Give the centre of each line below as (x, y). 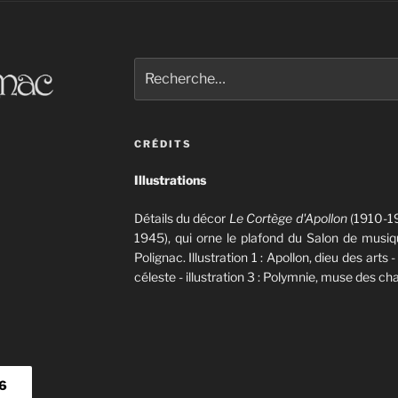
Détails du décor (181, 219)
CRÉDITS (163, 144)
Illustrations (170, 180)
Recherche (165, 66)
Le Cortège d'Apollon (288, 219)
